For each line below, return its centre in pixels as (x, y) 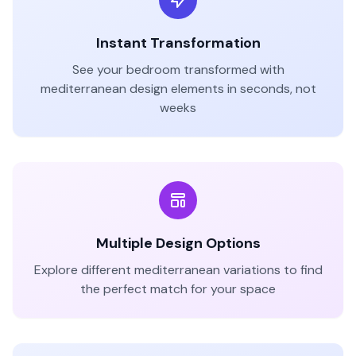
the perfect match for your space (178, 289)
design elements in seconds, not (221, 89)
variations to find (271, 270)
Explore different (84, 270)
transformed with (232, 70)
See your (99, 70)
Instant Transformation (178, 43)
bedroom (153, 70)
